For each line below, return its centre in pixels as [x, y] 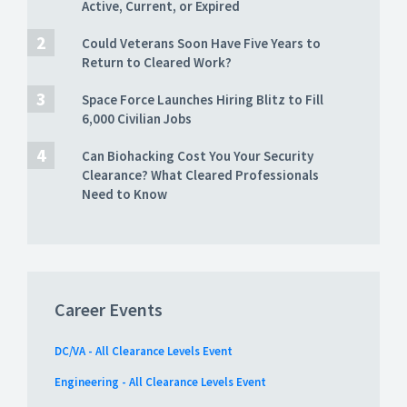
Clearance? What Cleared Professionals [200, 175]
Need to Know [124, 194]
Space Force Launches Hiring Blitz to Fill [203, 100]
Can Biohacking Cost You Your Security [198, 156]
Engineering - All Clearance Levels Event [160, 382]
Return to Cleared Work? [157, 63]
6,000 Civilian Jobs [137, 119]
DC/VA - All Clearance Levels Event [144, 352]
